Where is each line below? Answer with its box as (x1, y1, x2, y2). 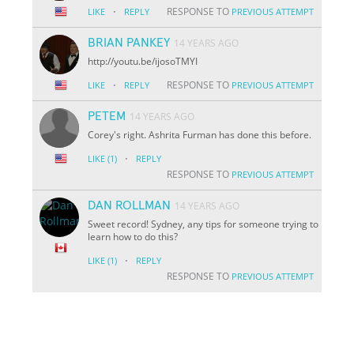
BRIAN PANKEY (88, 36, 171, 49)
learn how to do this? (88, 229, 179, 243)
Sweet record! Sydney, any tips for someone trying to (88, 217, 319, 231)
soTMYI (165, 54, 198, 68)
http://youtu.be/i (88, 54, 158, 68)
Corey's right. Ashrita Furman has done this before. (88, 127, 312, 141)
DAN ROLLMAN (88, 198, 171, 212)
